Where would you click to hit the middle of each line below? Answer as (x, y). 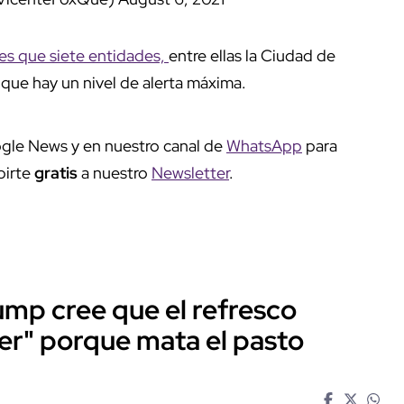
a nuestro (116, 172)
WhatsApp (264, 145)
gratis (58, 172)
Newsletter (190, 172)
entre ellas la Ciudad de (252, 55)
